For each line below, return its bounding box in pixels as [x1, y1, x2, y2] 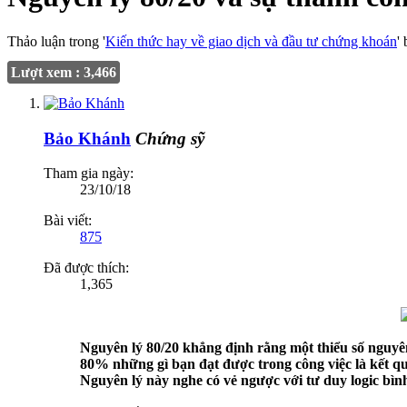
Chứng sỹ [135, 128, 204, 148]
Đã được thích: [44, 260, 129, 276]
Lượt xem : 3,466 [11, 64, 116, 80]
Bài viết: [44, 213, 92, 229]
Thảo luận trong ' [7, 33, 105, 49]
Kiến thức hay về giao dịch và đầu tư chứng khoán [105, 33, 397, 49]
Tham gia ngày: [44, 165, 134, 182]
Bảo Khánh [44, 128, 131, 148]
